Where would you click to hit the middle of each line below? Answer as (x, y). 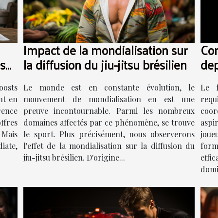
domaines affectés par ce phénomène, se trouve (109, 122)
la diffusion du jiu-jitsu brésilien (105, 64)
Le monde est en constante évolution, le (109, 87)
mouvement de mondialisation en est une (109, 99)
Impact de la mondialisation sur (105, 50)
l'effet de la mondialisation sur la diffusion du (109, 145)
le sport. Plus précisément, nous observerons (109, 134)
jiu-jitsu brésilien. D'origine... (74, 157)
